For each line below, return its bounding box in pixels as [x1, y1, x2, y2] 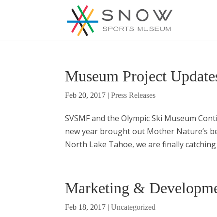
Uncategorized [111, 203, 156, 211]
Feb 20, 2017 [65, 91, 106, 99]
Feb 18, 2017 [65, 203, 106, 211]
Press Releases [111, 91, 156, 99]
